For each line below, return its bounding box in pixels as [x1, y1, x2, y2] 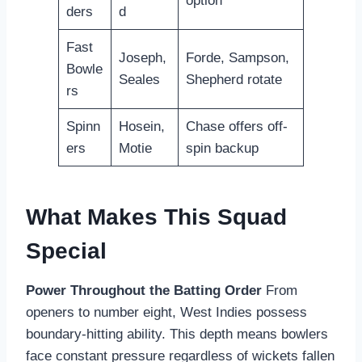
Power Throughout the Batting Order [26, 282, 262, 298]
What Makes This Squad [26, 204, 287, 229]
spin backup [185, 140, 259, 156]
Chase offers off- [185, 118, 288, 134]
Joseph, [118, 49, 166, 65]
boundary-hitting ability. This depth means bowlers [26, 326, 328, 342]
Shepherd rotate [185, 71, 282, 87]
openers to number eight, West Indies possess [26, 304, 307, 320]
